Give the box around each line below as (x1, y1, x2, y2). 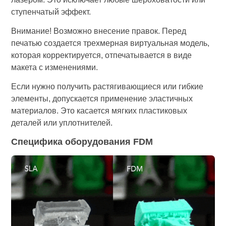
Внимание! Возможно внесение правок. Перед (11, 26, 187, 35)
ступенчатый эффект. (11, 7, 91, 16)
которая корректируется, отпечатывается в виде (11, 50, 192, 60)
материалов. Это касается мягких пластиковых (11, 106, 188, 116)
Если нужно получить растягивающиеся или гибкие (11, 82, 204, 91)
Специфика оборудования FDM (11, 136, 153, 147)
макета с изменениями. (11, 63, 98, 72)
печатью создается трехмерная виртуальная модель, (11, 38, 210, 47)
